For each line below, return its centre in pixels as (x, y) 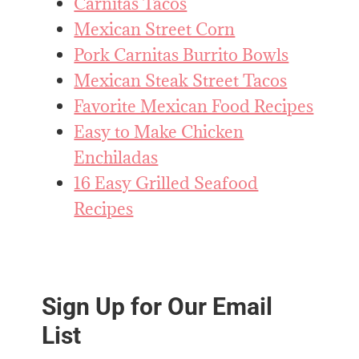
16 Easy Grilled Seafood (166, 183)
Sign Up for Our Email (157, 306)
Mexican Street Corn (155, 29)
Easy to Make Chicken (159, 131)
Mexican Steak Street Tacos (181, 80)
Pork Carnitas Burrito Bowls (182, 54)
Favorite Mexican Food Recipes (194, 106)
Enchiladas (116, 157)
